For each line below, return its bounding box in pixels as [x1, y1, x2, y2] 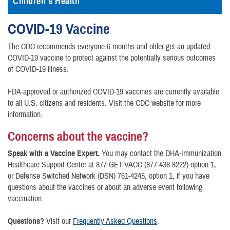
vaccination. [8, 194, 44, 204]
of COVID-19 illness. [8, 64, 69, 74]
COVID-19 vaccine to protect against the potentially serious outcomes [8, 53, 216, 63]
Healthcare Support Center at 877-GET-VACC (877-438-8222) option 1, [8, 160, 216, 170]
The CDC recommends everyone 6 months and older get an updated [8, 42, 210, 52]
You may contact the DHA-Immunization [102, 148, 221, 159]
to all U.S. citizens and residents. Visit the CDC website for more [8, 98, 201, 108]
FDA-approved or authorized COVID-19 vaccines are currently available [8, 87, 219, 97]
